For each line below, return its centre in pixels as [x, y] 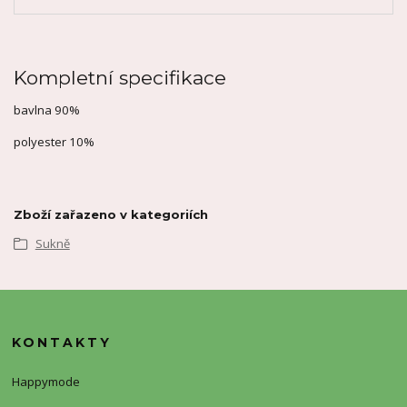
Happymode [46, 381]
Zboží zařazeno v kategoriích [111, 215]
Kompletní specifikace [120, 78]
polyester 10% [54, 142]
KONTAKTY [62, 343]
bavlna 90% [47, 110]
